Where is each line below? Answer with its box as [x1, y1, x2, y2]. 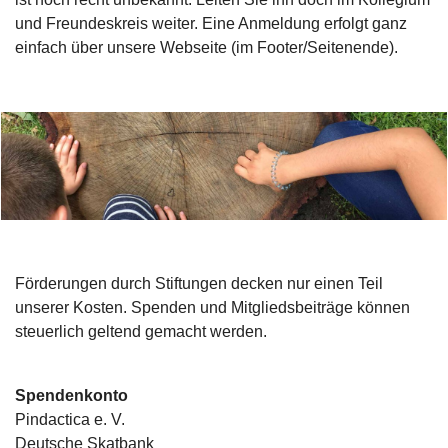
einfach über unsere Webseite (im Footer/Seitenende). [15, 39, 398, 56]
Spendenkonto [15, 387, 128, 404]
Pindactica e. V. [15, 411, 125, 428]
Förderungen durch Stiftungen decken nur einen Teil [15, 275, 383, 292]
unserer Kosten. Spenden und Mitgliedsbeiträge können [15, 299, 410, 316]
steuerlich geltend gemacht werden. [15, 323, 267, 340]
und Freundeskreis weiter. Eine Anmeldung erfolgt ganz [15, 15, 407, 32]
